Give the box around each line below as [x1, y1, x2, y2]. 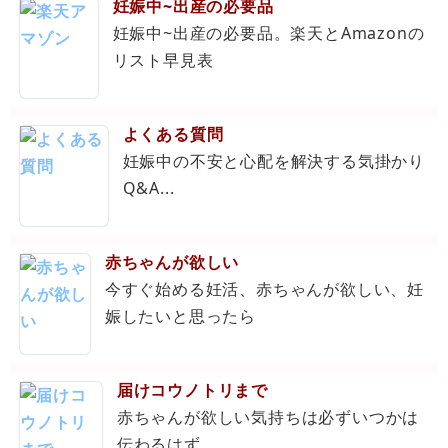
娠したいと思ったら [104, 305, 256, 328]
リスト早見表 [112, 49, 214, 72]
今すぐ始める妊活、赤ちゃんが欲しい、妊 [104, 278, 424, 301]
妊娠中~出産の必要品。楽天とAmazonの [112, 22, 425, 45]
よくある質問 [122, 123, 224, 146]
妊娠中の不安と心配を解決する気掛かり [122, 150, 426, 173]
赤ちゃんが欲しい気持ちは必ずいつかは [116, 406, 420, 429]
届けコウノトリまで [116, 379, 269, 402]
